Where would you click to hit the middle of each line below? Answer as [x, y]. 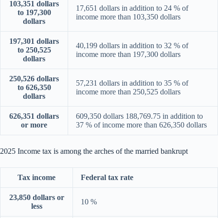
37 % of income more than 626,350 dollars [141, 125]
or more [34, 125]
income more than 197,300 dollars [128, 54]
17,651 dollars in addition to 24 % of [132, 8]
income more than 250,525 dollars [128, 91]
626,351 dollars [34, 116]
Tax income [36, 177]
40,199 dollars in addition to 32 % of [132, 45]
